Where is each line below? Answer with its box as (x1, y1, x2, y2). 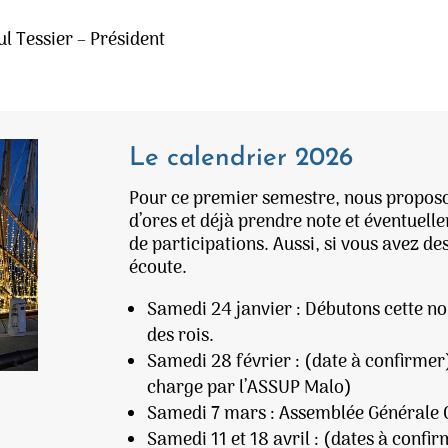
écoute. (129, 254, 188, 284)
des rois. (147, 322, 215, 352)
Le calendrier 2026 (129, 145, 354, 173)
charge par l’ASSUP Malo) (147, 374, 353, 404)
